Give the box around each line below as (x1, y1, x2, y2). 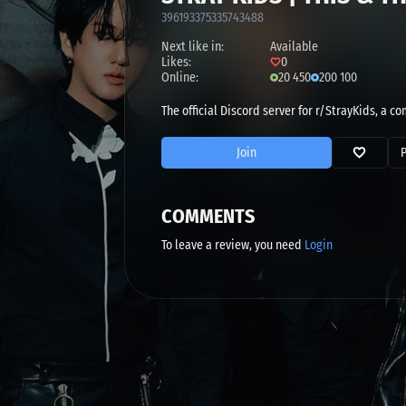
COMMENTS (161, 203, 255, 228)
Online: (161, 69, 198, 85)
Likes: (161, 53, 191, 70)
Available (270, 38, 318, 54)
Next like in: (161, 38, 224, 54)
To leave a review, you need (161, 237, 304, 253)
